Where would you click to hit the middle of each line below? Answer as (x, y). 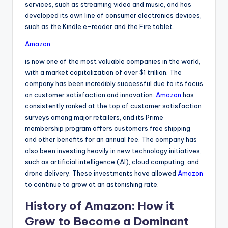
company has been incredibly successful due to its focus (114, 83)
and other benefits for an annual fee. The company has (111, 139)
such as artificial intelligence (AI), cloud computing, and (112, 162)
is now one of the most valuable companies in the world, (113, 61)
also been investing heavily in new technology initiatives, (113, 150)
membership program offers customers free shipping (108, 128)
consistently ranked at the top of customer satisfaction (113, 106)
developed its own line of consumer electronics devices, (113, 15)
